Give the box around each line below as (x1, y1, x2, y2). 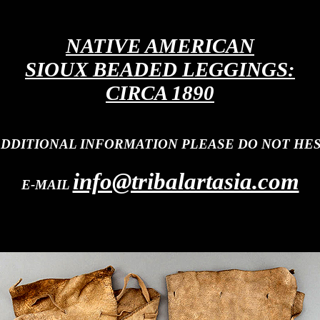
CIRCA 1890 (106, 81, 214, 104)
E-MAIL (21, 177, 73, 192)
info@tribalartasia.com (72, 168, 299, 194)
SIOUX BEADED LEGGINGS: (25, 58, 295, 81)
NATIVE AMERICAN (66, 34, 254, 57)
